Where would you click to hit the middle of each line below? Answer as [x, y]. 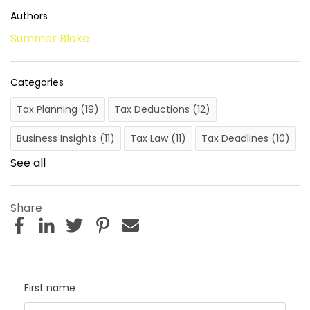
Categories [37, 82]
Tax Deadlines [236, 138]
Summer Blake [50, 38]
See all [28, 163]
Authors [29, 16]
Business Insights [58, 138]
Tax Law [151, 138]
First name [50, 288]
